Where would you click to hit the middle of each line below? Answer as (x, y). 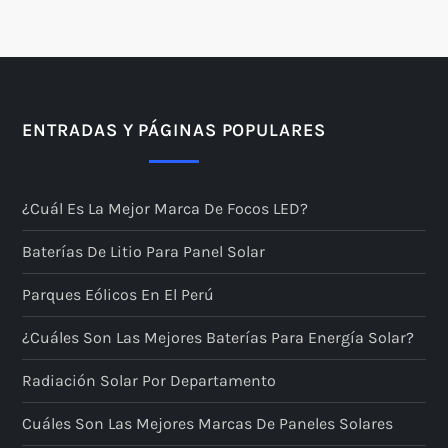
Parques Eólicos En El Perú (118, 295)
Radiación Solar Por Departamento (149, 381)
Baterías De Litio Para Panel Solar (144, 252)
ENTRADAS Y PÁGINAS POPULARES (174, 130)
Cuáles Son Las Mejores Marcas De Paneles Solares (208, 424)
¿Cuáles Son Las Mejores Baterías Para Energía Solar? (218, 338)
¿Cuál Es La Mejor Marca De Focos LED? (165, 209)
